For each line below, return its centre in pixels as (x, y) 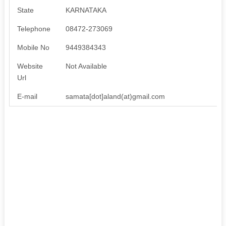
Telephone (34, 29)
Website (30, 66)
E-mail (27, 96)
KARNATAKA (86, 10)
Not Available (86, 66)
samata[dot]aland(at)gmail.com (115, 96)
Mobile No (33, 47)
